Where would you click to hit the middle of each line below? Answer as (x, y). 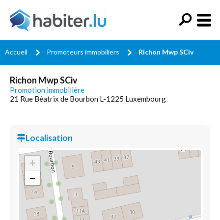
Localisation (49, 138)
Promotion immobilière (47, 90)
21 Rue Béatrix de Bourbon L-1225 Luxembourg (88, 99)
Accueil (16, 52)
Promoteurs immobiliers (83, 52)
